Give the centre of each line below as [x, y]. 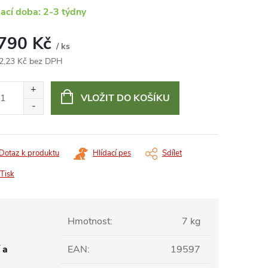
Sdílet [172, 153]
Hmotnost [89, 221]
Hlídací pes [112, 153]
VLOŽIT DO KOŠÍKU [125, 98]
